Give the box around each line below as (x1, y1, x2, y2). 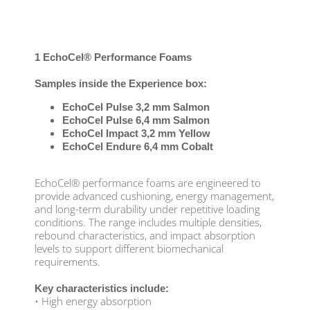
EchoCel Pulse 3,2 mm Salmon (62, 100, 212, 113)
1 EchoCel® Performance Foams (35, 51, 192, 63)
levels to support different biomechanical (35, 241, 224, 255)
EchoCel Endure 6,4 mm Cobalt (62, 140, 216, 152)
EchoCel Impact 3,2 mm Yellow (62, 127, 210, 139)
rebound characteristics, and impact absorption (35, 228, 255, 242)
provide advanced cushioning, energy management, (35, 188, 274, 203)
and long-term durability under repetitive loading (35, 201, 260, 216)
